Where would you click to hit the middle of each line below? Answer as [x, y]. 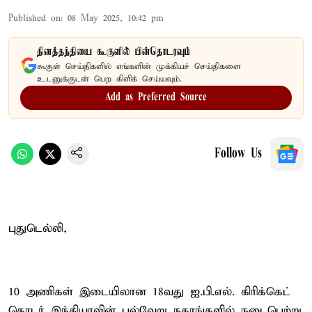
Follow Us [238, 154]
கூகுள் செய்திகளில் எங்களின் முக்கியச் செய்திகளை [139, 66]
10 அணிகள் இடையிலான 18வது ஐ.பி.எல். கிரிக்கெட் [149, 292]
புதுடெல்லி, [38, 228]
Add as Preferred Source [156, 97]
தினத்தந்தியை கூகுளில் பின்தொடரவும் [114, 52]
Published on [34, 18]
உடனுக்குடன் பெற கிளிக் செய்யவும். [109, 79]
